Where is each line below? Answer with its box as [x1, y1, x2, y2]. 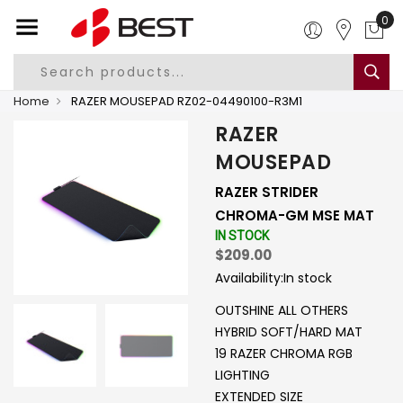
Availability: [215, 269, 283, 287]
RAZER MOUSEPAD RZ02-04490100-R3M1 [68, 93, 302, 110]
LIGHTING [215, 366, 270, 384]
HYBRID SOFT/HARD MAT [215, 323, 363, 341]
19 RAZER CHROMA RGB [215, 345, 353, 363]
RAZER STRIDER [215, 183, 318, 201]
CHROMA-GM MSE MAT [215, 206, 374, 225]
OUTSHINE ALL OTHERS [215, 301, 348, 319]
